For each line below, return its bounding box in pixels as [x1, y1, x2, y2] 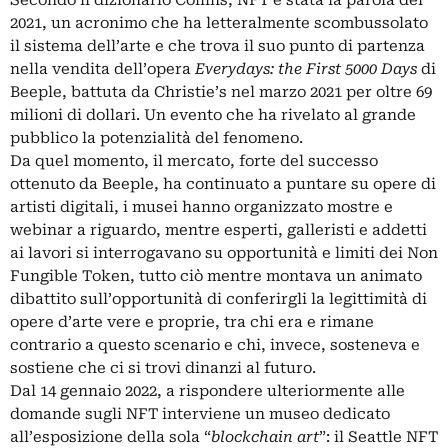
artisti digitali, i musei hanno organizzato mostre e [10, 198, 393, 217]
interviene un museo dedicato [158, 405, 390, 424]
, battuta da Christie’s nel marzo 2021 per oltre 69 [62, 83, 432, 102]
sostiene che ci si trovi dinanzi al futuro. [10, 359, 316, 378]
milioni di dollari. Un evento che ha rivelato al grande [10, 106, 416, 125]
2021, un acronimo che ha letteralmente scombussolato [10, 14, 428, 33]
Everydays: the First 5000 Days [195, 60, 417, 79]
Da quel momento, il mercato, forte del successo [10, 152, 378, 171]
